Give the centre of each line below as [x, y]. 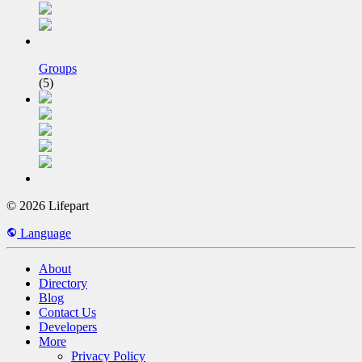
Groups [58, 69]
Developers [68, 327]
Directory [63, 284]
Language [44, 234]
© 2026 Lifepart [48, 206]
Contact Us [67, 313]
